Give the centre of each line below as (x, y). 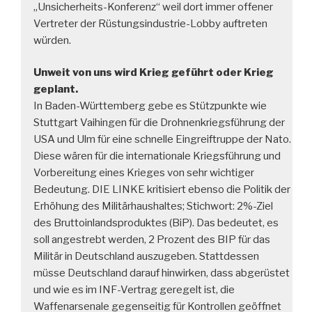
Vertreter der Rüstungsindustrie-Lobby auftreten (150, 23)
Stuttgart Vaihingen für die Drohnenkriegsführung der (159, 123)
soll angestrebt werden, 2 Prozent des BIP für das (152, 240)
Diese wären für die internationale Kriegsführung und (157, 156)
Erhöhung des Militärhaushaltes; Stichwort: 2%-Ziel (153, 206)
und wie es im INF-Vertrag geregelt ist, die (134, 290)
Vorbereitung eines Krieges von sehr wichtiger (144, 173)
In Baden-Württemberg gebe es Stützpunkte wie (150, 106)
